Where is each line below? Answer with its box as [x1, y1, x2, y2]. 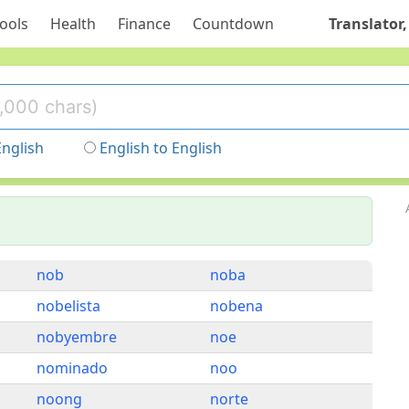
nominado [37, 358, 108, 378]
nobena [210, 296, 263, 316]
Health [49, 14, 96, 34]
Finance [117, 14, 171, 34]
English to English [100, 138, 222, 158]
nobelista [37, 296, 100, 316]
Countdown [192, 14, 274, 34]
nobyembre [37, 327, 117, 347]
